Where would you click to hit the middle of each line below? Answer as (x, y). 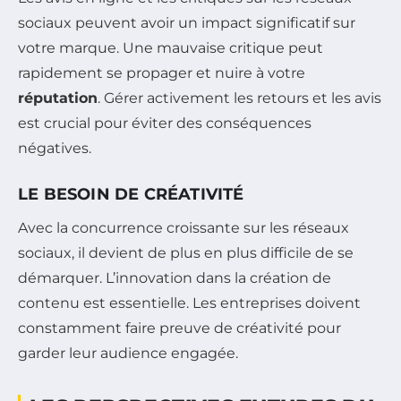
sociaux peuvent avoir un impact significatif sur (187, 23)
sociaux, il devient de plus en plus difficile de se (186, 253)
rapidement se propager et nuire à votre (162, 73)
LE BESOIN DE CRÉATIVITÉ (131, 195)
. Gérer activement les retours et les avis (239, 98)
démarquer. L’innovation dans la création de (175, 278)
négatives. (55, 149)
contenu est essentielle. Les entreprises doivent (189, 303)
